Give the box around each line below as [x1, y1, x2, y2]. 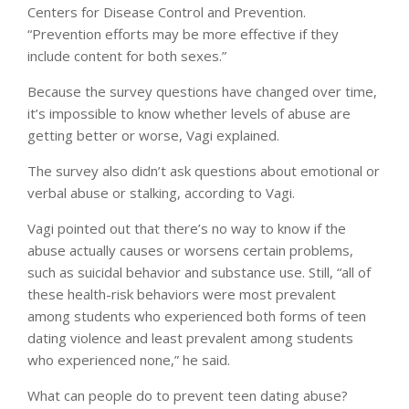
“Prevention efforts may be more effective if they [27, 25, 339, 44]
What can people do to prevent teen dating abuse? [27, 386, 348, 405]
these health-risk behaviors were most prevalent [27, 285, 336, 304]
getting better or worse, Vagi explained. [27, 126, 279, 145]
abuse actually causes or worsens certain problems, [27, 241, 353, 260]
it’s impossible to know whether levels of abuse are [27, 104, 351, 123]
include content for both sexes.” [27, 47, 226, 66]
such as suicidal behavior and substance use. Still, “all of [27, 263, 371, 282]
